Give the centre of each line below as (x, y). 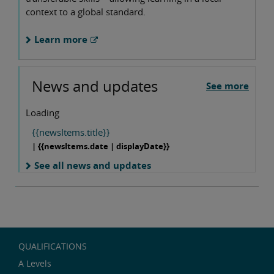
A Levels (35, 264)
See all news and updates (93, 165)
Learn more (61, 39)
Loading (43, 113)
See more (228, 86)
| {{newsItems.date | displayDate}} (101, 146)
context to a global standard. (86, 12)
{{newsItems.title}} (71, 132)
